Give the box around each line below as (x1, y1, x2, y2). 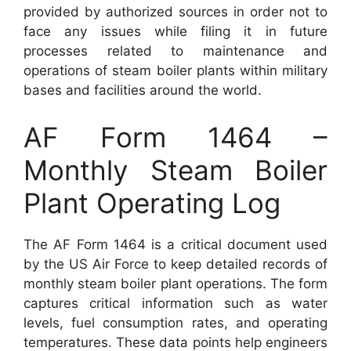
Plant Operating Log (24, 186, 280, 219)
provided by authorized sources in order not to (24, 4, 327, 20)
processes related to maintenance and (24, 43, 327, 59)
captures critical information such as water (24, 295, 327, 311)
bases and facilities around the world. (24, 82, 262, 98)
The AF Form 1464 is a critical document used (24, 236, 327, 252)
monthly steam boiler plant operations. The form (24, 275, 327, 291)
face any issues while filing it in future (24, 24, 327, 39)
